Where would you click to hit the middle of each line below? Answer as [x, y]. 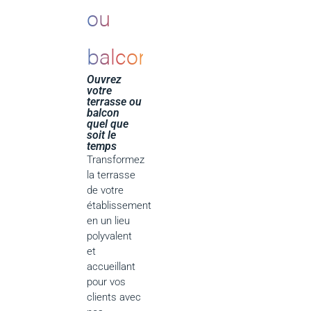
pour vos [107, 282]
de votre [106, 191]
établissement [119, 206]
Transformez [116, 160]
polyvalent [110, 236]
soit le [102, 135]
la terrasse [111, 175]
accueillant [111, 267]
